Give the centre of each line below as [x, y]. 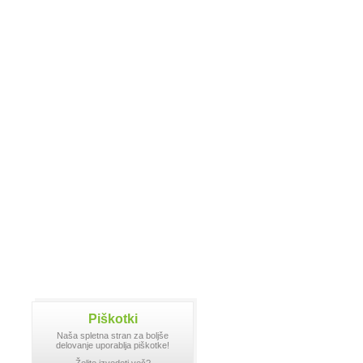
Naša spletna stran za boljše [113, 335]
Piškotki [113, 319]
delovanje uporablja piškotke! [113, 345]
